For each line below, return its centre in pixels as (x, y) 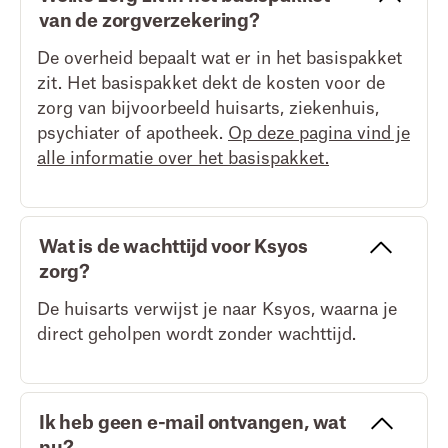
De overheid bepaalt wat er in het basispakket (219, 58)
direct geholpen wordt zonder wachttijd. (196, 334)
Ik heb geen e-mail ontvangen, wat (192, 423)
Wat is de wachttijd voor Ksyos (173, 247)
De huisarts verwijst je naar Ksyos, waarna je (217, 309)
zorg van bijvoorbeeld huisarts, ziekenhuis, (208, 108)
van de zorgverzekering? (149, 21)
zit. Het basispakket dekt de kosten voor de (211, 83)
